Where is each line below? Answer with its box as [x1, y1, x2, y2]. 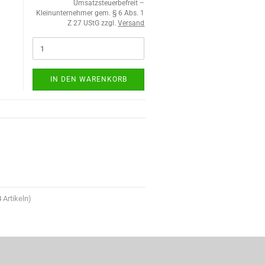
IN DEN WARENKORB [50, 75, 127, 83]
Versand [118, 19, 145, 27]
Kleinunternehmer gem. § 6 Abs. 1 [36, 9, 145, 17]
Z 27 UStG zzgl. [67, 19, 118, 27]
